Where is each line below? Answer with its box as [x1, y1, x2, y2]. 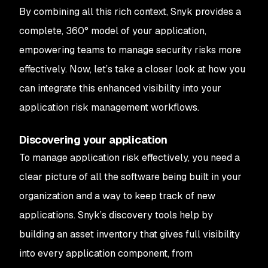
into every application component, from [19, 247, 193, 260]
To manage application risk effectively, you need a [19, 151, 240, 164]
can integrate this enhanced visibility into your [19, 82, 221, 95]
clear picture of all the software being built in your [19, 170, 242, 183]
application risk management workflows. [19, 101, 199, 114]
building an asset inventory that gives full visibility [19, 228, 240, 240]
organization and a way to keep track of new [19, 190, 215, 202]
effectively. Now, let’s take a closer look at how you [19, 63, 245, 75]
